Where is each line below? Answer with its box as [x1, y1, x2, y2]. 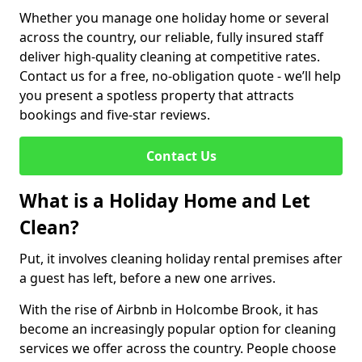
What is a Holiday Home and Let [19, 188, 310, 213]
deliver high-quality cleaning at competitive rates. [19, 48, 320, 65]
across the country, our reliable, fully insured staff [19, 28, 323, 46]
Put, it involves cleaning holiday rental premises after [19, 250, 343, 267]
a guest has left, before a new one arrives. [19, 269, 276, 287]
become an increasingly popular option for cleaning [19, 320, 336, 338]
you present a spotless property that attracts [19, 86, 294, 104]
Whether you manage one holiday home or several [19, 9, 329, 27]
